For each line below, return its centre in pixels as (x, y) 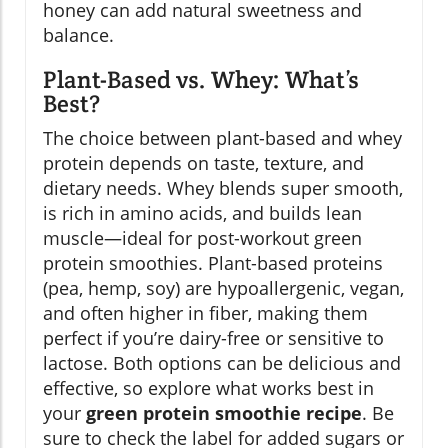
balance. (78, 35)
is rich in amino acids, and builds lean (202, 213)
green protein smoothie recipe (224, 413)
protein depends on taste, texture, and (203, 163)
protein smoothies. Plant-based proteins (213, 263)
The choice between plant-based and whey (222, 138)
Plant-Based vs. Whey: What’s (201, 80)
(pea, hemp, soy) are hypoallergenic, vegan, (223, 288)
